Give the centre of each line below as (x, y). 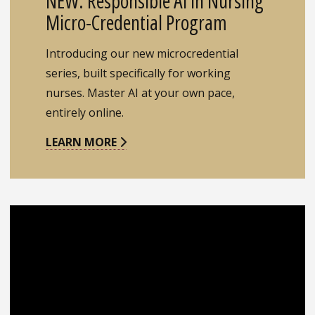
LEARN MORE (83, 142)
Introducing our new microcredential (142, 54)
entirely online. (85, 113)
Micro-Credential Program (137, 23)
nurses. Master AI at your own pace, (141, 93)
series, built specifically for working (139, 73)
